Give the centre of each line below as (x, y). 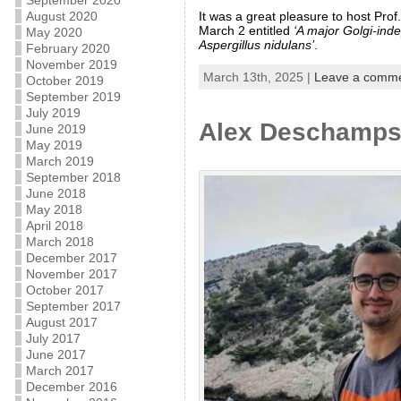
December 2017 (71, 258)
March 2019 (60, 161)
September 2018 (73, 177)
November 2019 (71, 64)
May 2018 (54, 209)
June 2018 (55, 193)
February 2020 (68, 48)
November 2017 (71, 274)
